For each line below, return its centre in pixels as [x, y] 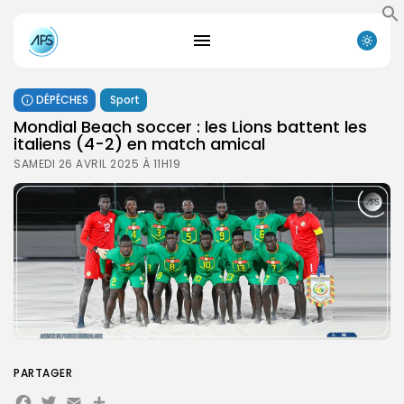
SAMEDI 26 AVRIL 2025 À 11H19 [97, 163]
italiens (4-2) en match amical [139, 143]
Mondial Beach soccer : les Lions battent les [190, 126]
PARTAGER [43, 372]
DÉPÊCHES [62, 99]
